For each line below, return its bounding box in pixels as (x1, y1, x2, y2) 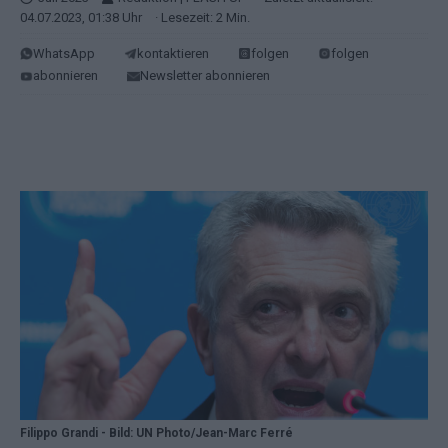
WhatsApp (33, 45, 95, 61)
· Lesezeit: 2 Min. (152, 9, 250, 25)
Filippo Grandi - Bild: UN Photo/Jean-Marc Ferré (20, 426, 293, 441)
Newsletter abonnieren (140, 68, 270, 84)
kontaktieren (137, 45, 209, 61)
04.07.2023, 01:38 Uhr (20, 9, 142, 25)
